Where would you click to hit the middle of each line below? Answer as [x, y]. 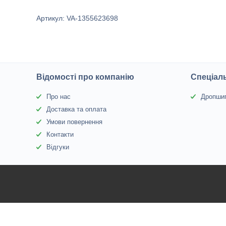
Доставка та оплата [77, 109]
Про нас [59, 97]
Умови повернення [75, 122]
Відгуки [58, 147]
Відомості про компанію [86, 77]
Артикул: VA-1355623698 [77, 18]
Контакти [60, 134]
